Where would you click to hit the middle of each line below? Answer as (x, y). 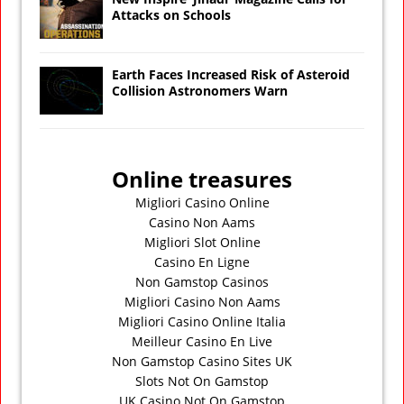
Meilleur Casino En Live (202, 341)
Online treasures (202, 179)
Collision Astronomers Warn (200, 90)
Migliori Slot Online (202, 242)
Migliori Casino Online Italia (202, 321)
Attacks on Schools (171, 14)
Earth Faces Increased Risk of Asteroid (231, 74)
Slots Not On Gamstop (202, 381)
